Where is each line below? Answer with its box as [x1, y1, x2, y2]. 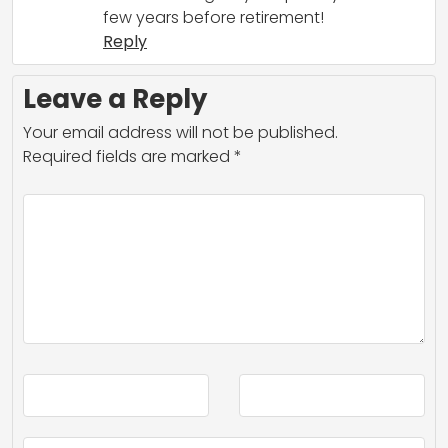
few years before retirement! [103, 5, 324, 29]
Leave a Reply [23, 80, 207, 117]
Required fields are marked [23, 144, 234, 168]
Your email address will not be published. [23, 120, 338, 144]
